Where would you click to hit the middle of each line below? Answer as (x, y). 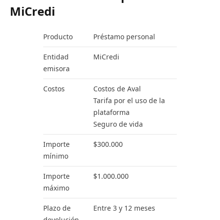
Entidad (56, 57)
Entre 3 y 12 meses (124, 208)
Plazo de (57, 208)
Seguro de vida (118, 124)
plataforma (111, 112)
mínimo (56, 156)
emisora (56, 69)
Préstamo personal (124, 37)
